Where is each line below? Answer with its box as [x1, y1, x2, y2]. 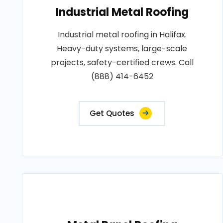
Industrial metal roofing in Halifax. [57, 29, 187, 40]
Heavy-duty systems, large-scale [57, 43, 188, 54]
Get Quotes [90, 108, 135, 118]
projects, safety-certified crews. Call [50, 57, 194, 68]
